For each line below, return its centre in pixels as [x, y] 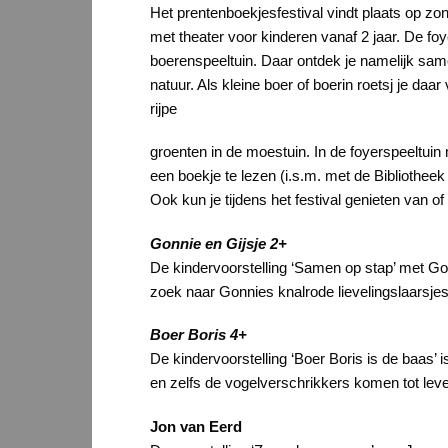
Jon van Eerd [196, 426]
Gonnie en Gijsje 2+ [218, 243]
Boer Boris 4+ [198, 335]
